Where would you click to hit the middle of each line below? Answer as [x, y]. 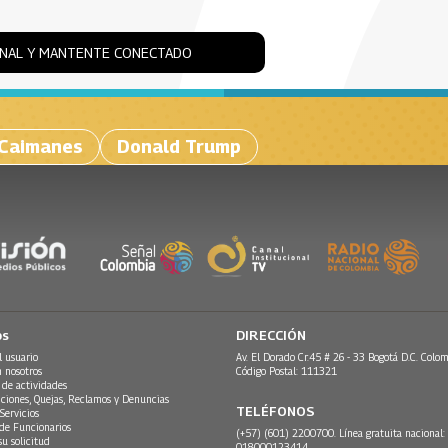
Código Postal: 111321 [286, 371]
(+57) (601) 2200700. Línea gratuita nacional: [340, 433]
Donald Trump [179, 146]
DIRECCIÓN [271, 335]
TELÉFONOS [275, 411]
